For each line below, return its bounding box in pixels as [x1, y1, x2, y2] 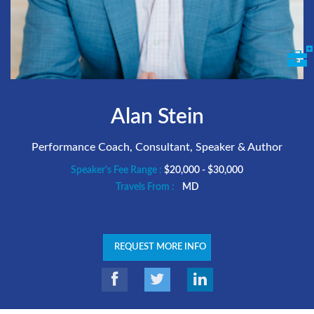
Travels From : [115, 182, 177, 192]
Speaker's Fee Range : [71, 165, 164, 175]
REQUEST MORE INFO [114, 243, 206, 252]
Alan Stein [110, 107, 204, 128]
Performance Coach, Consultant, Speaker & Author [32, 142, 282, 153]
